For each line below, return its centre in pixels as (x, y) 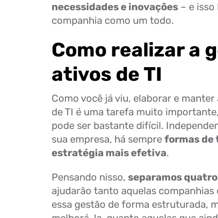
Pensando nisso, (90, 177)
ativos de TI (107, 74)
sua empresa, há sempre (108, 139)
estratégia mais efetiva (109, 153)
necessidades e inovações (115, 7)
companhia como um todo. (113, 20)
